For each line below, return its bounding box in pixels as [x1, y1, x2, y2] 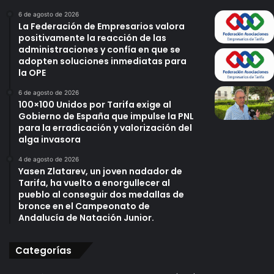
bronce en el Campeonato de [18, 199, 150, 212]
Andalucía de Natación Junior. [18, 211, 154, 224]
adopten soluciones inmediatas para [18, 54, 187, 67]
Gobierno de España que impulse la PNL [18, 109, 194, 122]
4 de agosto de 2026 [18, 155, 79, 163]
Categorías [15, 243, 72, 257]
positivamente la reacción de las [18, 31, 166, 44]
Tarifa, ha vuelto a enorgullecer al [18, 176, 170, 189]
